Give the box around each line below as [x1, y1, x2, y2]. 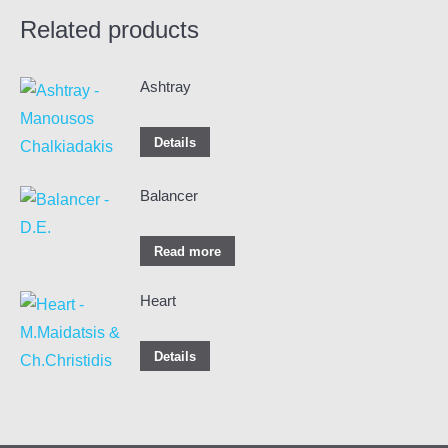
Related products [20, 16, 199, 43]
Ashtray [140, 78, 191, 95]
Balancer [140, 187, 198, 204]
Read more [154, 244, 221, 259]
